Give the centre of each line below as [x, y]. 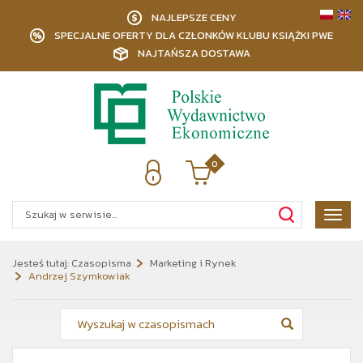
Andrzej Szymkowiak [79, 276]
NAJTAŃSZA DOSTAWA [194, 53]
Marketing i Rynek [193, 263]
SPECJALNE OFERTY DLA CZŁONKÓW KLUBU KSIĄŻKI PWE [194, 35]
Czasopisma [101, 263]
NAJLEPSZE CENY [194, 17]
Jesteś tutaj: [41, 263]
